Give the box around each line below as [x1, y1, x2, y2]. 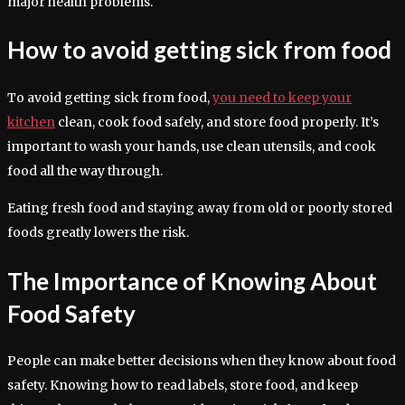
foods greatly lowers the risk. [7, 224, 189, 240]
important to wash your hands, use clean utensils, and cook [7, 138, 376, 155]
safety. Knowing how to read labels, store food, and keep [7, 377, 358, 394]
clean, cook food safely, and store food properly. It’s [55, 114, 379, 130]
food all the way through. [7, 163, 163, 179]
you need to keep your [212, 89, 352, 106]
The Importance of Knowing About [7, 266, 377, 296]
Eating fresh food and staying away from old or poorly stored [7, 200, 392, 216]
